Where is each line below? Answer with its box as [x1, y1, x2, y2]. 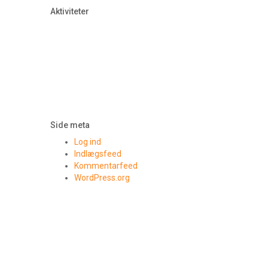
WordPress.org [74, 173, 130, 182]
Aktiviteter [50, 7, 89, 16]
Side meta [50, 120, 90, 130]
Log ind [74, 137, 101, 147]
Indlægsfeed [74, 149, 121, 159]
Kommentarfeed [74, 161, 138, 170]
